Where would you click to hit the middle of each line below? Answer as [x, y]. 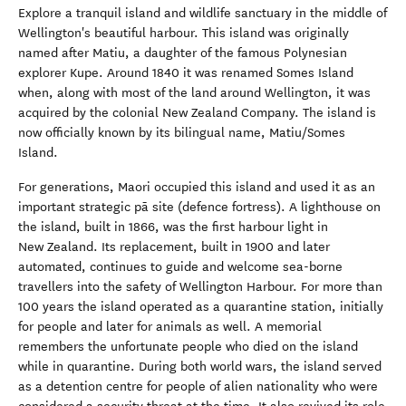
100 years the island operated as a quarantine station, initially [201, 307]
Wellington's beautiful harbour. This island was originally [184, 33]
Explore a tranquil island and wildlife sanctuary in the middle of [203, 13]
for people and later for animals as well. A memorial [170, 327]
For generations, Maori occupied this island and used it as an [197, 187]
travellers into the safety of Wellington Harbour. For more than [200, 287]
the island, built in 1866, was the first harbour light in [173, 227]
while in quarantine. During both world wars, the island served [200, 367]
